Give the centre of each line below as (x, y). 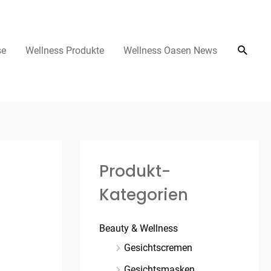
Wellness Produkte (65, 51)
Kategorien (144, 195)
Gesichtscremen (158, 248)
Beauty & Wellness (139, 229)
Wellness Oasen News (170, 51)
